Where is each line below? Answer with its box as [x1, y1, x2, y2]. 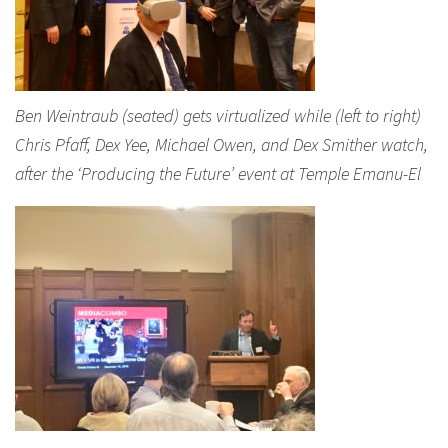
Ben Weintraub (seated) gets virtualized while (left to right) [15, 104, 421, 127]
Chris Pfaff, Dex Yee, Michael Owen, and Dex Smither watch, [15, 133, 428, 156]
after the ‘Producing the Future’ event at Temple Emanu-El [15, 162, 421, 185]
